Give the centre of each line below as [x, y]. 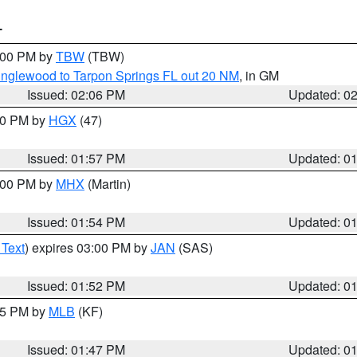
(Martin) [108, 184]
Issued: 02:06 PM [76, 94]
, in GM [259, 75]
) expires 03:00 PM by [88, 247]
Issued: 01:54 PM [76, 222]
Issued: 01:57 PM [76, 158]
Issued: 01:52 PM [76, 286]
